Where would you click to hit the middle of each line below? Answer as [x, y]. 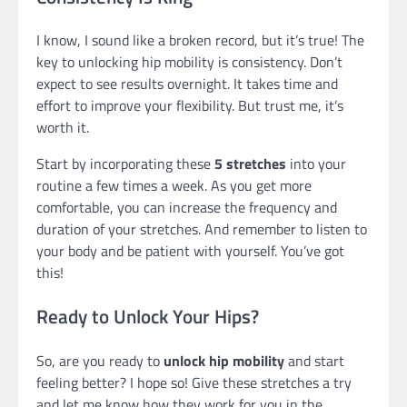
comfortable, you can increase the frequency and [187, 208]
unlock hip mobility [224, 361]
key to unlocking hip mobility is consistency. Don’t [189, 62]
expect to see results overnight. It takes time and [187, 84]
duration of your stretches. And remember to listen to [202, 229]
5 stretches [250, 164]
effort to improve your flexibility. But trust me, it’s [190, 106]
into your [316, 164]
